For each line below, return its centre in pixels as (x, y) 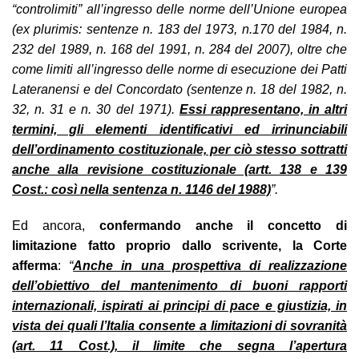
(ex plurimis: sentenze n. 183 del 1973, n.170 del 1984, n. (179, 29)
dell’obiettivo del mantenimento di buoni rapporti (179, 285)
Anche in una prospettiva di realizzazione (210, 265)
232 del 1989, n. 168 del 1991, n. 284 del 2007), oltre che (179, 49)
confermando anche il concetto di (223, 225)
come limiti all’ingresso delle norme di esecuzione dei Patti (179, 69)
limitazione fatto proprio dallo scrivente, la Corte (179, 245)
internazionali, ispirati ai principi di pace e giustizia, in (179, 305)
